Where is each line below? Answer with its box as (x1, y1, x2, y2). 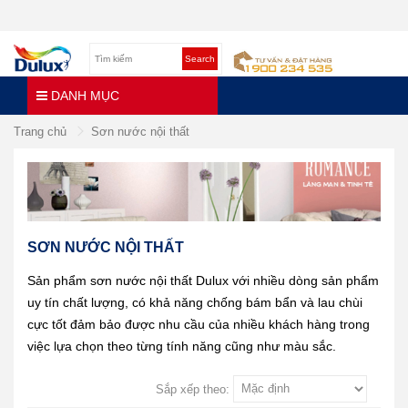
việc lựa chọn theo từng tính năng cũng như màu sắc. (27, 338, 336, 353)
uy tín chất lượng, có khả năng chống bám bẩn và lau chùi (27, 294, 362, 310)
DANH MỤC (47, 87, 119, 103)
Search (185, 54, 216, 64)
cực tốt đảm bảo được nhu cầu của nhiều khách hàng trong (27, 316, 370, 331)
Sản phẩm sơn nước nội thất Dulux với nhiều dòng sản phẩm (27, 272, 379, 288)
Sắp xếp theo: (156, 382, 233, 396)
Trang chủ (14, 124, 70, 138)
